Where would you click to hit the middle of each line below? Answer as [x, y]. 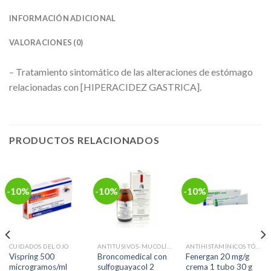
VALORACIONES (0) [46, 42]
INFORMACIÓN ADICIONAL [63, 18]
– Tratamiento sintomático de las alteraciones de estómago [131, 71]
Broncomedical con [132, 256]
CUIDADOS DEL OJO [39, 247]
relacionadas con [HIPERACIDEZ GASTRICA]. [105, 87]
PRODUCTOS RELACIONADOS [84, 140]
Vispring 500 [31, 256]
